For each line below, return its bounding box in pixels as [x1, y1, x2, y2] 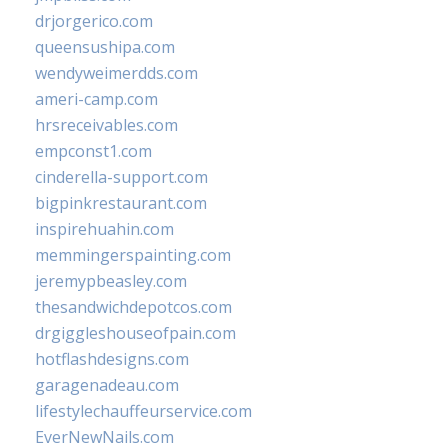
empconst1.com [35, 140, 152, 162]
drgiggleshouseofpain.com [35, 322, 236, 344]
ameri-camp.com [35, 88, 158, 110]
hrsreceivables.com [35, 114, 178, 136]
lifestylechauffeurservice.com [35, 400, 252, 422]
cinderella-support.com [35, 166, 208, 188]
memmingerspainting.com [35, 244, 231, 266]
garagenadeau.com [35, 374, 179, 396]
